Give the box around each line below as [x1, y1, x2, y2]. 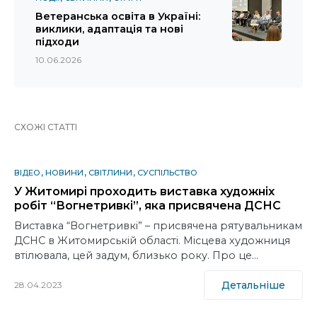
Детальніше [221, 278, 285, 292]
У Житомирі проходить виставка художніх [14, 184, 275, 198]
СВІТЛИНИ [88, 167, 132, 178]
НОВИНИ [45, 167, 83, 178]
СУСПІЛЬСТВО [137, 167, 197, 178]
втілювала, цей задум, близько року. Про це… [14, 248, 258, 262]
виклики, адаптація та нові [35, 22, 183, 35]
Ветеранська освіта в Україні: [35, 9, 200, 23]
